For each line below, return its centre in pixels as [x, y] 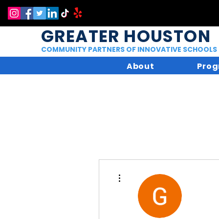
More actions [139, 171]
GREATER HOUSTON [126, 36]
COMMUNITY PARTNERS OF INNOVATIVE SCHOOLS [129, 49]
